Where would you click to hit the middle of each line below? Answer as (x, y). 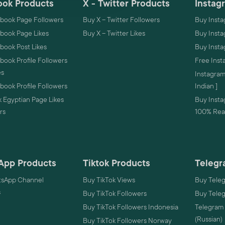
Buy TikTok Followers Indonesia (130, 207)
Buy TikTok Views (109, 180)
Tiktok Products (116, 163)
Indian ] (206, 86)
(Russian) (208, 219)
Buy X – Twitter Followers (121, 20)
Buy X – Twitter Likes (114, 33)
